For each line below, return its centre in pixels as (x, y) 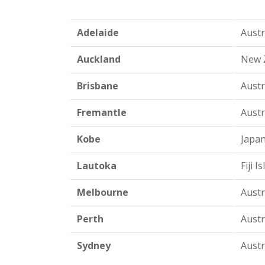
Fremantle (101, 112)
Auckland (98, 59)
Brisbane (97, 86)
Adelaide (98, 33)
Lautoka (96, 166)
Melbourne (102, 192)
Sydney (93, 245)
